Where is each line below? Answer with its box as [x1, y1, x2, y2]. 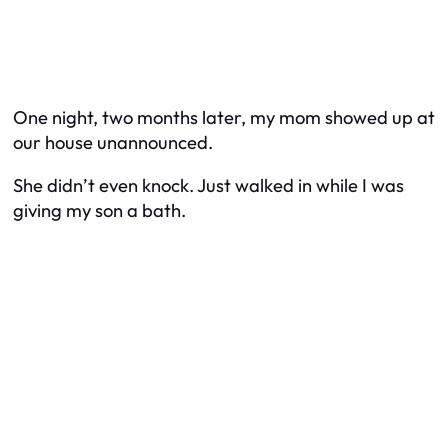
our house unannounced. [13, 130, 213, 154]
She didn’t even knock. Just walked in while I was [13, 174, 404, 198]
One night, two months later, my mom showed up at [13, 105, 435, 129]
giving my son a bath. [13, 199, 186, 223]
